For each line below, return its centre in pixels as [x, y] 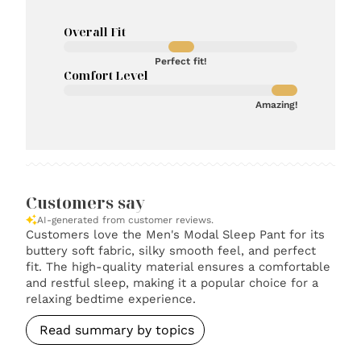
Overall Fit [94, 31]
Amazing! [277, 104]
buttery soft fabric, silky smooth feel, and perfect [171, 250]
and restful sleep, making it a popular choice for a [172, 282]
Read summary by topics [117, 330]
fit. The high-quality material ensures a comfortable [178, 266]
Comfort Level [106, 75]
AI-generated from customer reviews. [126, 220]
